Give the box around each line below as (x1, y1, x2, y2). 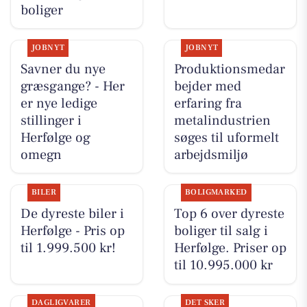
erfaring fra (173, 94, 242, 112)
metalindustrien (173, 111, 271, 130)
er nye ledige (20, 94, 97, 112)
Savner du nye (20, 60, 106, 78)
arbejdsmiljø (173, 145, 248, 164)
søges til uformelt (173, 128, 279, 147)
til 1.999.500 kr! (20, 239, 116, 258)
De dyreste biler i (20, 205, 124, 223)
